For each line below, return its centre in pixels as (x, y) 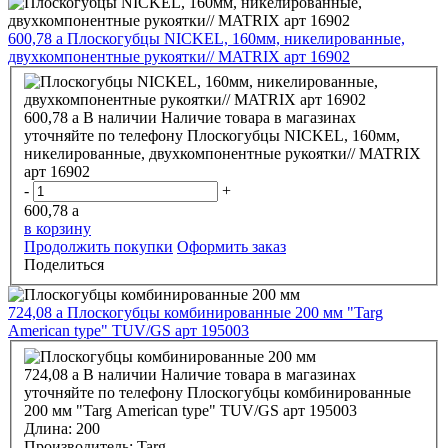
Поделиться (64, 265)
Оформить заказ (231, 247)
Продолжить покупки (98, 247)
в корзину (57, 229)
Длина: (50, 428)
